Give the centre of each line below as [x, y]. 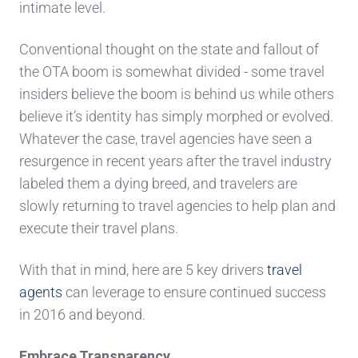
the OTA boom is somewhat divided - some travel [172, 71]
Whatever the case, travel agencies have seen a [166, 138]
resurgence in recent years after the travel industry [175, 161]
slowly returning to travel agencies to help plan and [177, 205]
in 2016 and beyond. [82, 314]
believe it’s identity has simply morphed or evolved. [176, 116]
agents [41, 292]
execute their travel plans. [99, 228]
